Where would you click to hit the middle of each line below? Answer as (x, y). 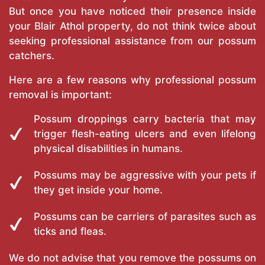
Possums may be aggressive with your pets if (145, 175)
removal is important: (60, 95)
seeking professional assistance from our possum (132, 41)
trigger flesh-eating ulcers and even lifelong (145, 134)
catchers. (32, 56)
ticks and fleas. (70, 232)
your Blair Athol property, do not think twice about (132, 26)
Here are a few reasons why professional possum (132, 80)
